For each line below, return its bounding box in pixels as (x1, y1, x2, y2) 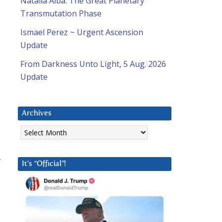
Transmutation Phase (20, 8, 102, 19)
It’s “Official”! (22, 160, 66, 168)
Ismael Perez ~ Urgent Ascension (20, 27, 143, 38)
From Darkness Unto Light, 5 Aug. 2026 (20, 58, 166, 70)
